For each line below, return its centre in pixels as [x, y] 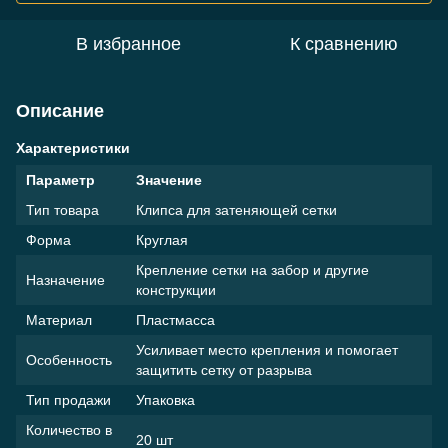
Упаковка [165, 400]
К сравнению [344, 44]
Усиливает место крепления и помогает [267, 350]
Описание [60, 111]
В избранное [128, 44]
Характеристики [73, 148]
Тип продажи [68, 400]
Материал [59, 320]
